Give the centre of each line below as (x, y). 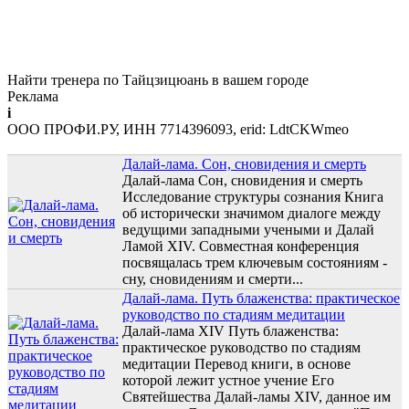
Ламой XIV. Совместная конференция (241, 246)
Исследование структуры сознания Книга (253, 196)
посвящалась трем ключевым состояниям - (255, 262)
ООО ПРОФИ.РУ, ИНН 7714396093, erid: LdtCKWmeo (178, 129)
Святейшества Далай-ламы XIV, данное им (257, 396)
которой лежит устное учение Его (228, 380)
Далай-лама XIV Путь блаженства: (231, 330)
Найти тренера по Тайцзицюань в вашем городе (158, 79)
